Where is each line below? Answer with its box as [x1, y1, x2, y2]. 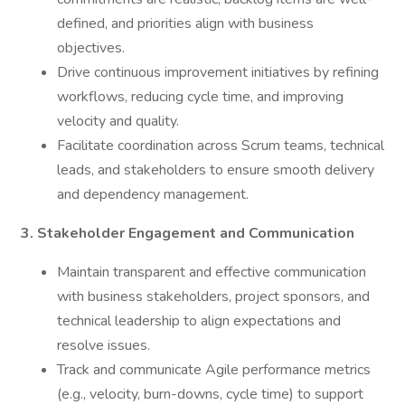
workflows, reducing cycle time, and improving [57, 87, 344, 107]
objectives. [57, 38, 125, 58]
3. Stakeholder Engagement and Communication [21, 223, 354, 243]
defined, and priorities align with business [57, 14, 314, 33]
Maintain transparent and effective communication [57, 262, 366, 282]
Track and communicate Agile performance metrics [57, 360, 371, 380]
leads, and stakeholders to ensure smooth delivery [57, 160, 374, 180]
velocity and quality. [57, 111, 179, 131]
